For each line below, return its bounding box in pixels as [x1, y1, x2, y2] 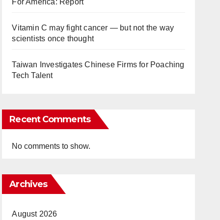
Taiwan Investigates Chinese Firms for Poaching [12, 60, 185, 69]
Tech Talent [12, 71, 53, 80]
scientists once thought [12, 34, 94, 43]
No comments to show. [12, 142, 91, 150]
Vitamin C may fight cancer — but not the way [12, 24, 174, 32]
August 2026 [12, 210, 57, 218]
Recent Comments [9, 114, 90, 125]
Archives [9, 179, 48, 190]
